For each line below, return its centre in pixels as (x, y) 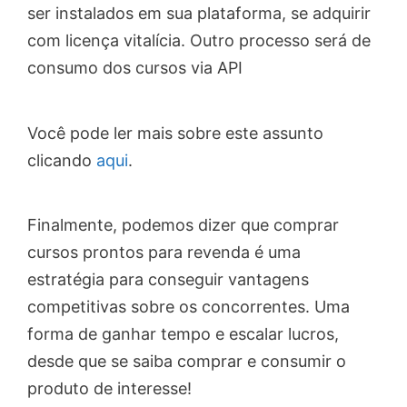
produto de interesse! (109, 388)
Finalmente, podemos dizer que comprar (183, 224)
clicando (62, 160)
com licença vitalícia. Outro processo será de (199, 41)
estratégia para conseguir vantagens (168, 279)
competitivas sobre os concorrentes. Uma (189, 306)
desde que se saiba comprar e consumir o (187, 361)
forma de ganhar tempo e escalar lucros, (183, 333)
